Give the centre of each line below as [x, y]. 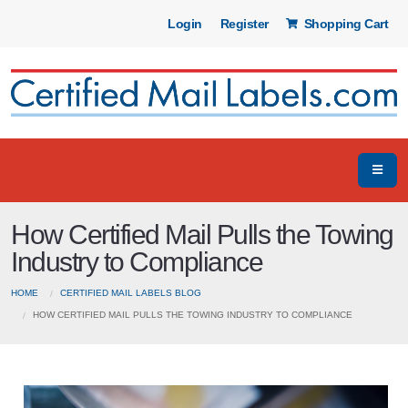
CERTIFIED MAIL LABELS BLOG [131, 292]
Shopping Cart [344, 24]
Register [244, 24]
